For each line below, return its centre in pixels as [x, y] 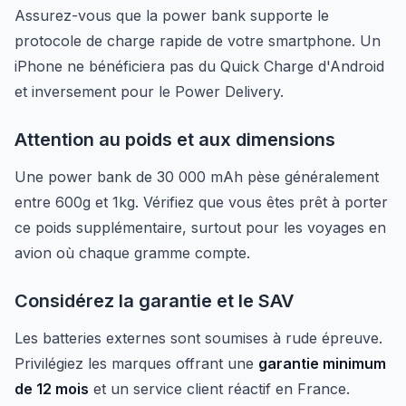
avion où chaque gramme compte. [132, 253]
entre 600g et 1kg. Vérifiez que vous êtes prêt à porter [201, 202]
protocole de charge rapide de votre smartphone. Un [198, 41]
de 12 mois [52, 389]
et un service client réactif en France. [219, 389]
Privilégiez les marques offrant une [136, 363]
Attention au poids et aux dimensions [175, 140]
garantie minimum [322, 363]
